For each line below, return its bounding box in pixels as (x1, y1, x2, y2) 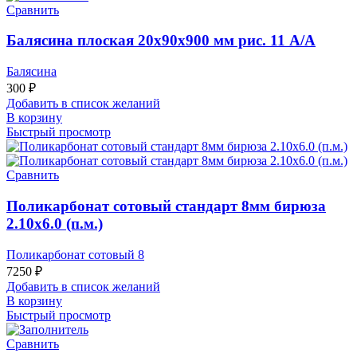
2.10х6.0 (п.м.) (6, 214, 103, 232)
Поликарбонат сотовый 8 (6, 247, 144, 261)
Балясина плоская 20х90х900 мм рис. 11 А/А (6, 32, 316, 49)
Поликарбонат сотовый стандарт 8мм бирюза (6, 197, 326, 214)
